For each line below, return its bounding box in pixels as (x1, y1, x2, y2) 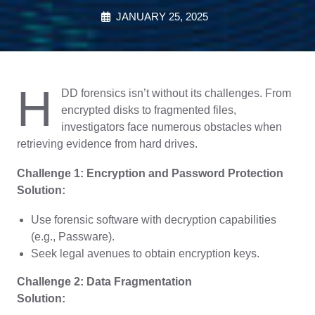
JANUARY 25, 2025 (116, 11, 208, 22)
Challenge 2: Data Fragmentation (17, 276, 192, 288)
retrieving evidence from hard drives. (17, 138, 198, 150)
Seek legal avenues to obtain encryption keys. (31, 247, 259, 259)
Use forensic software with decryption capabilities (31, 214, 276, 226)
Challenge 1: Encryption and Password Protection (17, 167, 283, 179)
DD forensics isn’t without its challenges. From (61, 87, 291, 99)
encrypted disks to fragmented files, (61, 104, 236, 116)
